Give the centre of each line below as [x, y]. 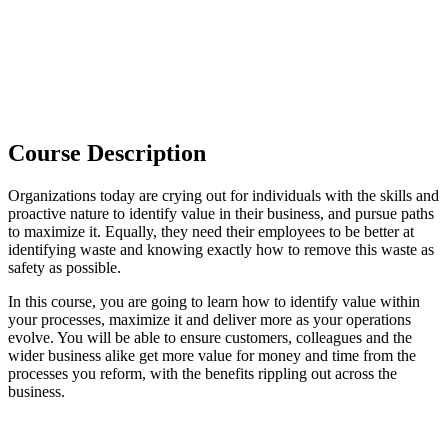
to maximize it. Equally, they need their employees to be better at [211, 231]
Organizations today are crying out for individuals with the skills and [223, 195]
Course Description [107, 152]
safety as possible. [64, 267]
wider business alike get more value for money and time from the [212, 355]
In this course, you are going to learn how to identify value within [214, 301]
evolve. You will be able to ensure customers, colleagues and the [210, 337]
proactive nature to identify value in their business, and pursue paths [221, 213]
